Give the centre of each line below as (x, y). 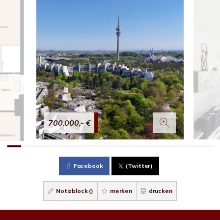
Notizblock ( (73, 191)
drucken (160, 191)
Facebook (88, 166)
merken (120, 191)
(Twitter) (139, 166)
